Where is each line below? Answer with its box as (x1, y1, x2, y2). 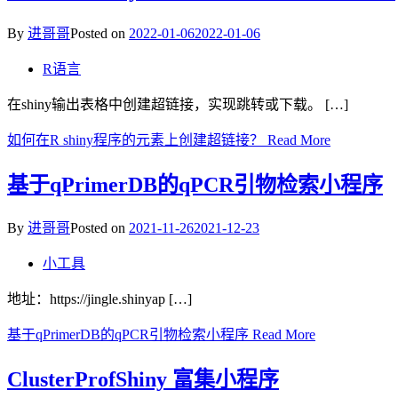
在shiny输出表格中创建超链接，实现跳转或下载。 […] (7, 97, 348, 113)
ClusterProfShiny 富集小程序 (7, 367, 279, 391)
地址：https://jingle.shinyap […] (7, 291, 192, 307)
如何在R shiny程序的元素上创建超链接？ (7, 132, 264, 148)
